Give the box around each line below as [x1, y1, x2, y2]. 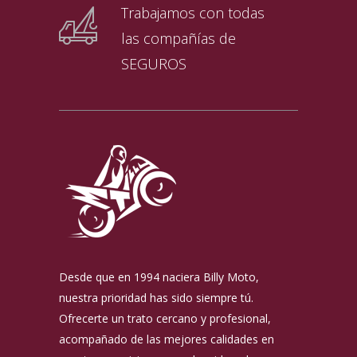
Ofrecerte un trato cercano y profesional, [59, 311, 271, 327]
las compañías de [121, 29, 236, 49]
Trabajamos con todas [121, 3, 265, 23]
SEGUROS [121, 54, 186, 74]
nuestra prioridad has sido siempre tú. [59, 290, 253, 306]
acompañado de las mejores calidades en [59, 331, 274, 347]
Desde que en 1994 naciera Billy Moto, [59, 269, 259, 285]
